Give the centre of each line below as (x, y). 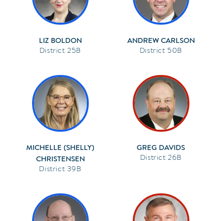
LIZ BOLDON (60, 40)
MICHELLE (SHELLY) (60, 147)
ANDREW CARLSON (161, 40)
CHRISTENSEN (60, 159)
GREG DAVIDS (161, 147)
